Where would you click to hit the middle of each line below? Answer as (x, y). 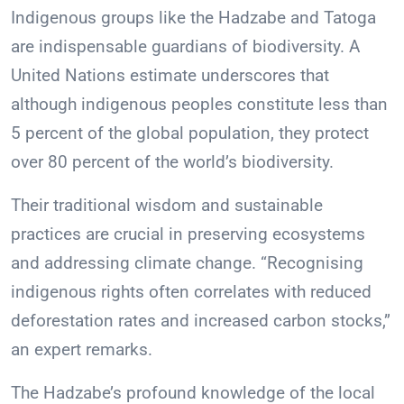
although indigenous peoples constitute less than (199, 105)
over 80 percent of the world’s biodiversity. (172, 162)
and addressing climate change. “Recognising (187, 263)
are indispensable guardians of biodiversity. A (185, 47)
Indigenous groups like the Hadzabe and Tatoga (193, 18)
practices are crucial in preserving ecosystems (188, 234)
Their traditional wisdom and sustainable (167, 206)
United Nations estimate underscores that (170, 76)
